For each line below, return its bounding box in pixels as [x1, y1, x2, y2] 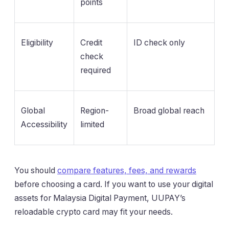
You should [14, 166, 57, 176]
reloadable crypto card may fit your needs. [14, 207, 173, 217]
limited [80, 120, 104, 130]
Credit [80, 38, 102, 48]
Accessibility [21, 120, 67, 130]
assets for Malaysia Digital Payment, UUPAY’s [14, 193, 186, 203]
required [80, 65, 111, 76]
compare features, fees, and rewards [57, 166, 196, 176]
